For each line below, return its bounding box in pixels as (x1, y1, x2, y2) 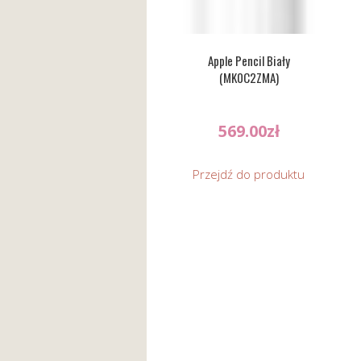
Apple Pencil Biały (207, 51, 290, 69)
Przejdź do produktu (193, 166, 305, 182)
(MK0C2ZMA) (218, 68, 279, 86)
